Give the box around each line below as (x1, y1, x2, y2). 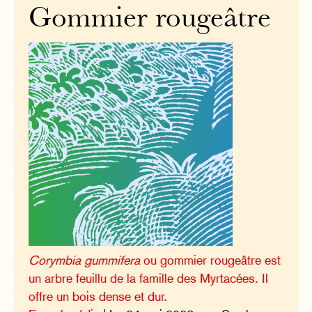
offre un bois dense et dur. (29, 289, 168, 304)
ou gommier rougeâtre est (140, 253, 281, 268)
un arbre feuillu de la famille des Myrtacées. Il (29, 271, 269, 286)
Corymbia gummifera (29, 253, 141, 268)
